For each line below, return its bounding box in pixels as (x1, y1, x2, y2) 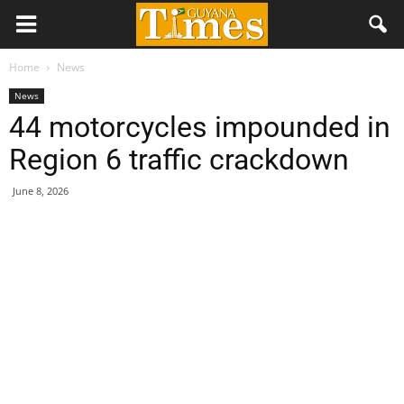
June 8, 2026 (13, 184, 69, 197)
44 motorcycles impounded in (9, 110, 390, 144)
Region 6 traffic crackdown (9, 142, 349, 177)
